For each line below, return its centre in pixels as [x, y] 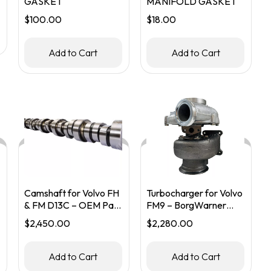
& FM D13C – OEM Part [72, 205]
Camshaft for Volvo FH [71, 193]
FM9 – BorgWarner [187, 205]
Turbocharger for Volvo [195, 193]
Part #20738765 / [185, 217]
